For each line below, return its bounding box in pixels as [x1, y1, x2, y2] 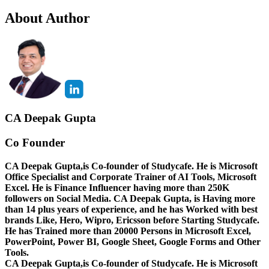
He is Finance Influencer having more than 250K [32, 182, 229, 193]
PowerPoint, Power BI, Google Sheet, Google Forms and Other [5, 236, 261, 247]
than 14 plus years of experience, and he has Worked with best [5, 204, 258, 214]
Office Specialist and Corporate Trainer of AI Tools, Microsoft [5, 171, 256, 182]
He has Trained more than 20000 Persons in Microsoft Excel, [5, 225, 251, 236]
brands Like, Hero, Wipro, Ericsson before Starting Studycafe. [5, 214, 259, 225]
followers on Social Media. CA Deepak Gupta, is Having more [5, 193, 255, 204]
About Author [5, 10, 90, 26]
